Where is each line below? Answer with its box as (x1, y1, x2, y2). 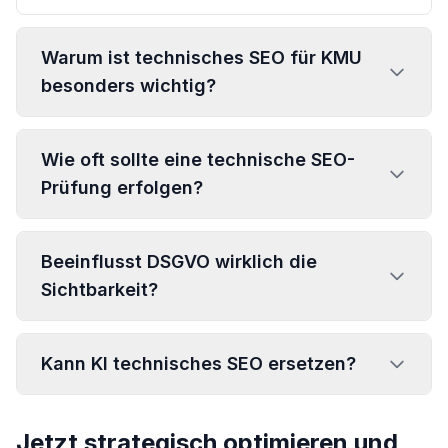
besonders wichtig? (41, 75, 216, 96)
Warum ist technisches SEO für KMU (41, 47, 362, 68)
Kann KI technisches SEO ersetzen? (41, 353, 356, 374)
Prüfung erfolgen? (41, 177, 203, 198)
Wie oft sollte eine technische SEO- (41, 149, 355, 170)
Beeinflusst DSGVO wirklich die (41, 251, 317, 272)
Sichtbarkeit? (41, 279, 158, 300)
